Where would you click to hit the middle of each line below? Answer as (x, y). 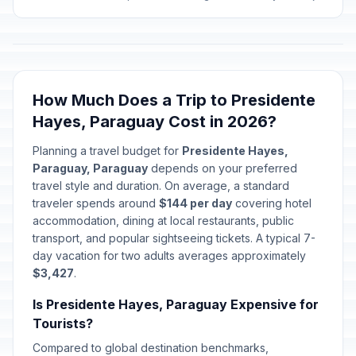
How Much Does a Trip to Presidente (174, 100)
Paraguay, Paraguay (90, 168)
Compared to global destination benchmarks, (151, 348)
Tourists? (63, 323)
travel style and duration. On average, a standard (161, 186)
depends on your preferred (222, 168)
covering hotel (272, 203)
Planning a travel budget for (107, 151)
